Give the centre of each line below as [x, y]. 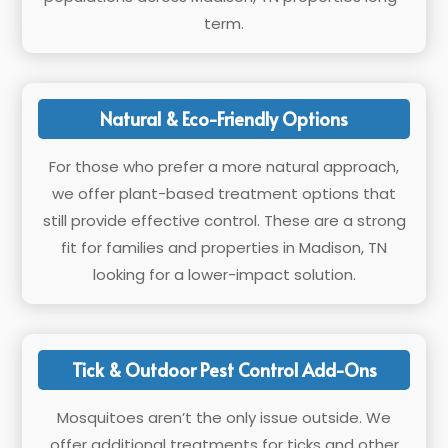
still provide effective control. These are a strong [224, 220]
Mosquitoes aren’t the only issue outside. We [224, 417]
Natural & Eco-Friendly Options [224, 118]
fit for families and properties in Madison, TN [224, 247]
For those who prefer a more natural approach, [224, 166]
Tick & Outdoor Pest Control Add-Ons [224, 369]
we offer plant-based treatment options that [224, 193]
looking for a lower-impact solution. [224, 274]
